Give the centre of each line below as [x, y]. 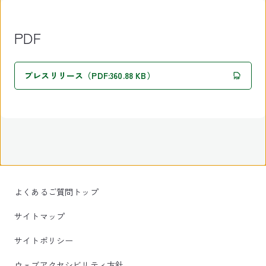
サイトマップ [40, 216]
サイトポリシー [44, 240]
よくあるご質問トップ [56, 192]
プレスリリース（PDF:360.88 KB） [90, 75]
